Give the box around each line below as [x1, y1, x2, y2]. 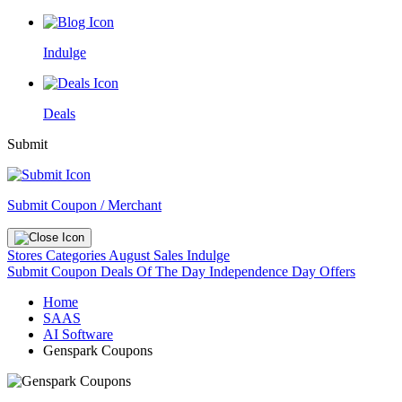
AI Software [43, 327, 113, 342]
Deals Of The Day [100, 264, 209, 279]
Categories [46, 248, 109, 263]
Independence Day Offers [209, 264, 355, 279]
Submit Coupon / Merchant [7, 197, 162, 213]
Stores [7, 248, 46, 263]
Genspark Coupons [43, 343, 153, 358]
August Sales [109, 248, 183, 263]
